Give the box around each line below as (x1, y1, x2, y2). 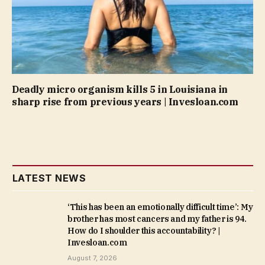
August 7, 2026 (67, 253, 117, 262)
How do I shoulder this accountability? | (67, 225, 221, 236)
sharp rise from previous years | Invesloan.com (12, 95, 238, 108)
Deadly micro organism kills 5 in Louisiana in (12, 83, 228, 95)
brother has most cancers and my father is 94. (67, 213, 247, 224)
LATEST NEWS (12, 172, 86, 184)
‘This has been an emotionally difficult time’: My (67, 201, 253, 212)
